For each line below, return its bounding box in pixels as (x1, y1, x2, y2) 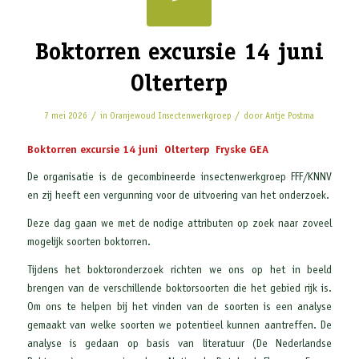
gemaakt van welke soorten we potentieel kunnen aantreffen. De (26, 320, 333, 332)
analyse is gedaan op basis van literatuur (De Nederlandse (26, 338, 333, 350)
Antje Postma (265, 112, 315, 122)
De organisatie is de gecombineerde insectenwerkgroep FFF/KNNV (26, 172, 333, 184)
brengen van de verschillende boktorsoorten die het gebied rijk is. (26, 283, 333, 295)
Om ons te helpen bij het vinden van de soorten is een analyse (26, 301, 333, 313)
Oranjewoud (110, 112, 156, 122)
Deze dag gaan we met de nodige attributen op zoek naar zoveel (26, 219, 333, 231)
